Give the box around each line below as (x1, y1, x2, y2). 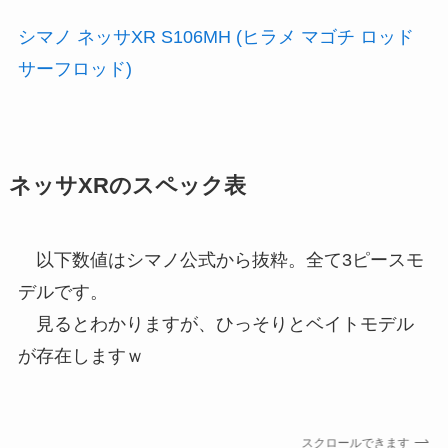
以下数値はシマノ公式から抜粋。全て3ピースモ (17, 250, 424, 271)
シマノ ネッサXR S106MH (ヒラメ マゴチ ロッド (17, 27, 414, 48)
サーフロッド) (17, 59, 132, 80)
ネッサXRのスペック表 (8, 174, 246, 199)
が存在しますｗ (17, 346, 144, 367)
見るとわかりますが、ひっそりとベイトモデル (17, 314, 414, 335)
